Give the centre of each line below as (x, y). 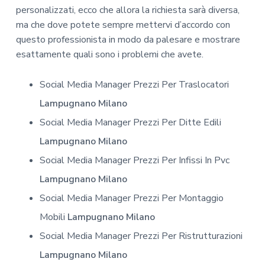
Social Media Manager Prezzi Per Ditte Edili (130, 123)
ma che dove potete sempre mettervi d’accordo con (123, 25)
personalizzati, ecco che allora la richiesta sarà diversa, (127, 10)
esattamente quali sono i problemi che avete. (109, 54)
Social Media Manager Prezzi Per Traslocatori (134, 85)
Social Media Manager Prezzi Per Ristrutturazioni (141, 236)
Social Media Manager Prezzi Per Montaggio (131, 198)
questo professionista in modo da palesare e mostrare (128, 39)
